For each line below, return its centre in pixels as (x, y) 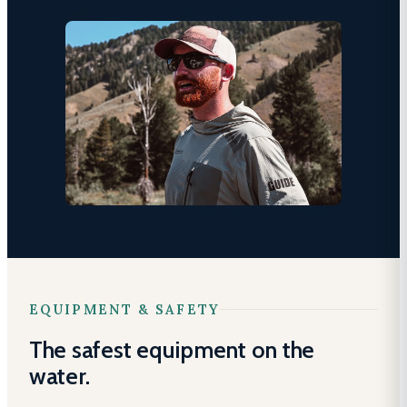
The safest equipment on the (172, 349)
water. (60, 375)
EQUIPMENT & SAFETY (124, 309)
